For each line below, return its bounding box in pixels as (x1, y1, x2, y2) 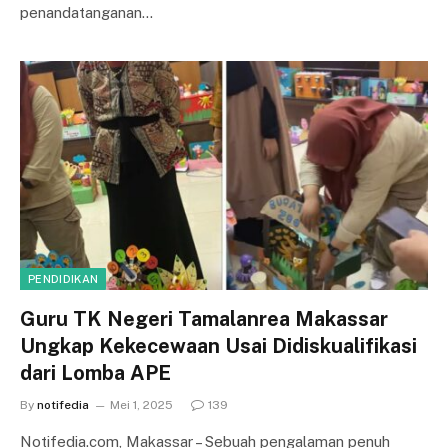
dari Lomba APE (20, 361, 171, 385)
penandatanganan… (20, 3, 153, 21)
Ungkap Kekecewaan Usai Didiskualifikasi (20, 334, 417, 358)
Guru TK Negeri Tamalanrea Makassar (20, 307, 388, 331)
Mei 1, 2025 (110, 398, 173, 412)
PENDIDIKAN (28, 273, 99, 285)
